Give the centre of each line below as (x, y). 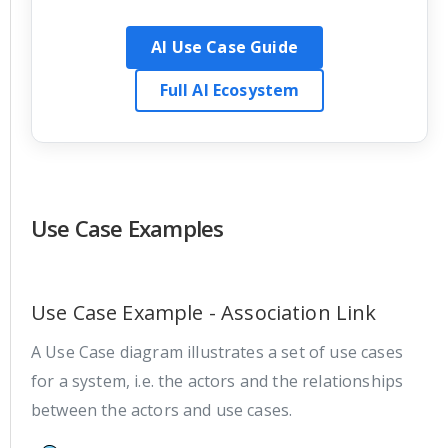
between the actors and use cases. (162, 409)
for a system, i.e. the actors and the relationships (217, 380)
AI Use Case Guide (224, 46)
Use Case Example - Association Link (204, 312)
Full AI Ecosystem (229, 89)
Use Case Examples (127, 228)
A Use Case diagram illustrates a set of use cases (217, 351)
